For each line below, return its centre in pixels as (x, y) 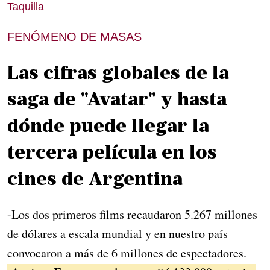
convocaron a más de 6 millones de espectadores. (127, 253)
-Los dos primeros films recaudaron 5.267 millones (132, 215)
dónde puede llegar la (108, 127)
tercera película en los (112, 154)
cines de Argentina (95, 181)
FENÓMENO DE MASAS (74, 37)
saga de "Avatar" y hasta (117, 101)
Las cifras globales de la (118, 74)
